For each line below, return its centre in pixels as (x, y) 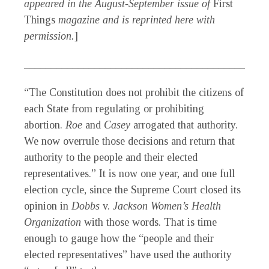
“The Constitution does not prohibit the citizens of (134, 93)
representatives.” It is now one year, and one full (129, 174)
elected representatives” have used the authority (128, 255)
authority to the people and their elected (111, 158)
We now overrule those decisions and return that (129, 141)
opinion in (48, 206)
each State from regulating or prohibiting (114, 109)
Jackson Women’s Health (167, 206)
